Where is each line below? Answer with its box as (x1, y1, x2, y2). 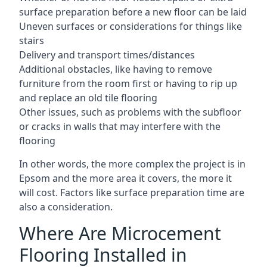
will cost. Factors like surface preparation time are (19, 186, 244, 199)
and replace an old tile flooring (19, 91, 157, 104)
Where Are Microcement (19, 221, 221, 246)
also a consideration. (19, 200, 113, 213)
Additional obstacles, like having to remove (19, 63, 212, 76)
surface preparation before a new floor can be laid (19, 5, 247, 18)
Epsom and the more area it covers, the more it (19, 172, 232, 185)
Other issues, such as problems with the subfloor (19, 105, 241, 119)
